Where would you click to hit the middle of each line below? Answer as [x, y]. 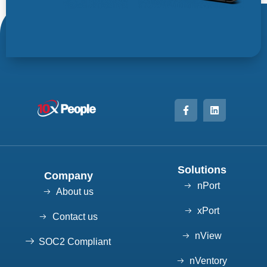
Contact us [75, 217]
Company [68, 176]
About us [75, 192]
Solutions [202, 170]
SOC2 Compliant [75, 242]
